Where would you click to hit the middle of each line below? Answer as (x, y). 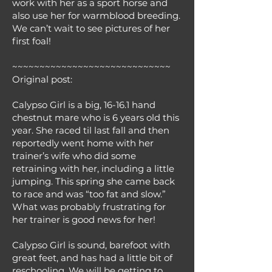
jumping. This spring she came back (93, 181)
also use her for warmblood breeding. (96, 15)
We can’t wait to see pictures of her (91, 28)
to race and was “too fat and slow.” (89, 194)
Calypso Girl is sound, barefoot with (91, 245)
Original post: (42, 79)
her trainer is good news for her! (84, 219)
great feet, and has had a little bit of (92, 258)
